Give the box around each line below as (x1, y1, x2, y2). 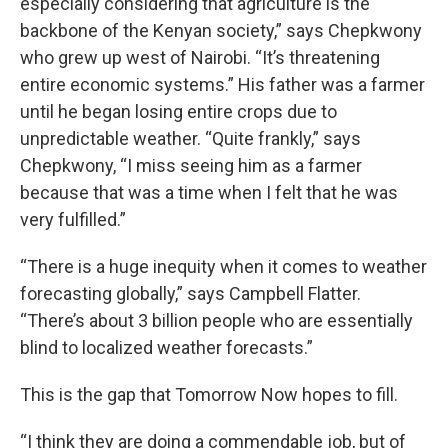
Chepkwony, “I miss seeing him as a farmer (20, 155, 362, 176)
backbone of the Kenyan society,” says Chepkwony (20, 20, 422, 41)
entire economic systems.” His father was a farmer (20, 74, 425, 95)
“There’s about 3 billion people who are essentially (20, 310, 413, 331)
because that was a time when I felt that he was (20, 182, 398, 203)
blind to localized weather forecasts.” (20, 337, 313, 358)
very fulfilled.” (20, 209, 126, 230)
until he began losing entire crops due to (20, 101, 337, 122)
